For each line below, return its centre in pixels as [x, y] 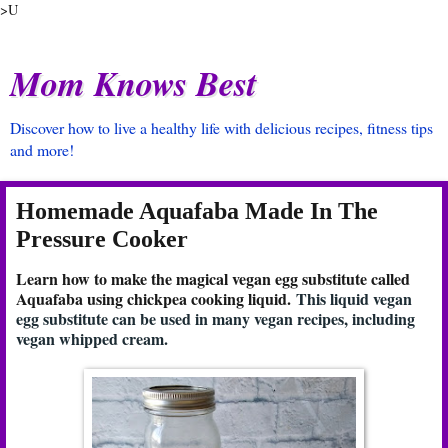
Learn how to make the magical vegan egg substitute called [213, 278]
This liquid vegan [354, 298]
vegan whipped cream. [92, 338]
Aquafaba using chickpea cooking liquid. [156, 298]
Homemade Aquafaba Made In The [197, 210]
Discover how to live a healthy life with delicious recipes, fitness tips [221, 127]
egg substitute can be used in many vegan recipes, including [215, 318]
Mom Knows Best [133, 83]
